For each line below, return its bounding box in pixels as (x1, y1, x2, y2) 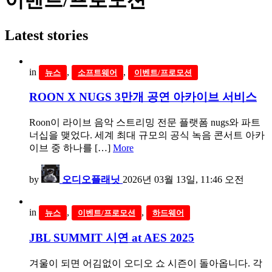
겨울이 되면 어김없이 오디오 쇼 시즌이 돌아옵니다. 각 (29, 257, 262, 268)
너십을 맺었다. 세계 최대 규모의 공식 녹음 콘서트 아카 (29, 130, 265, 141)
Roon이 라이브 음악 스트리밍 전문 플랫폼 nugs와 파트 (29, 117, 260, 128)
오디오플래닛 (62, 174, 120, 185)
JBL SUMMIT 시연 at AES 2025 (29, 231, 194, 244)
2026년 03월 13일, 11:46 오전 (123, 174, 244, 185)
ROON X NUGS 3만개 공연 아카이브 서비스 (29, 90, 257, 104)
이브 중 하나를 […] (29, 143, 113, 154)
